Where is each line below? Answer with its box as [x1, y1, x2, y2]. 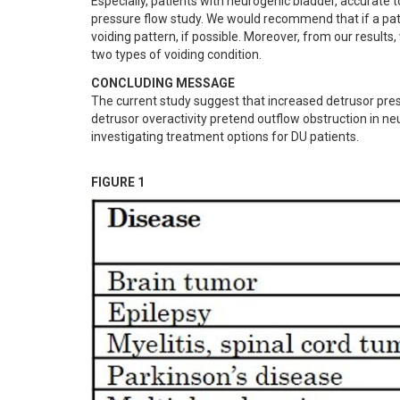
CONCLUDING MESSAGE [91, 76, 235, 90]
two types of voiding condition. [91, 47, 262, 62]
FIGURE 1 [91, 175, 145, 189]
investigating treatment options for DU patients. [91, 129, 359, 144]
